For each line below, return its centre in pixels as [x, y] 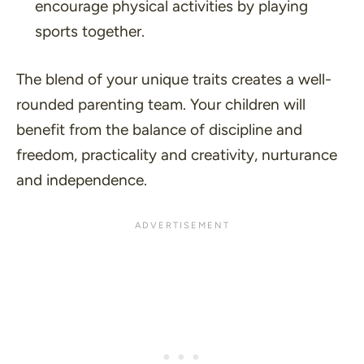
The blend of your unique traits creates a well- [174, 80]
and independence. [82, 180]
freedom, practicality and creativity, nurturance [177, 155]
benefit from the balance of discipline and [159, 130]
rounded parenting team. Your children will [161, 105]
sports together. [89, 31]
